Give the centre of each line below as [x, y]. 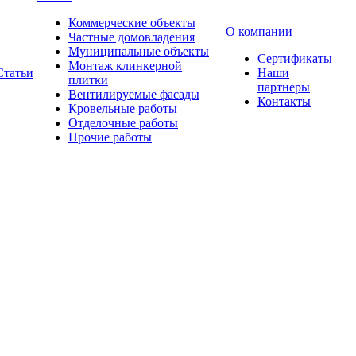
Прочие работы [110, 137]
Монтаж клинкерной [125, 66]
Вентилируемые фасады [134, 94]
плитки [88, 80]
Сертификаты [295, 58]
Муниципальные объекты [139, 51]
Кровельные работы [123, 108]
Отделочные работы [123, 123]
